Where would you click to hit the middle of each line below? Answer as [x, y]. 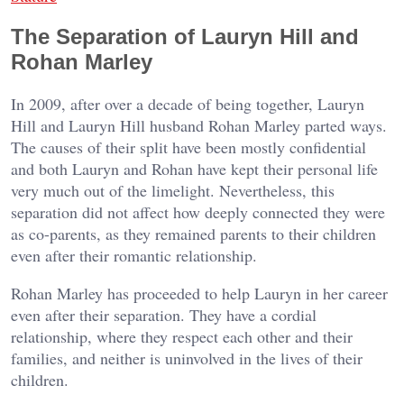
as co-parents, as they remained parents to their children [193, 233]
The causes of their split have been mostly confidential [188, 147]
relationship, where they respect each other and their [182, 336]
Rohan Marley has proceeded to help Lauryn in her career [199, 293]
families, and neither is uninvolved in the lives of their [187, 358]
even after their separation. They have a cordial [164, 314]
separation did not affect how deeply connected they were [198, 211]
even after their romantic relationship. [134, 255]
